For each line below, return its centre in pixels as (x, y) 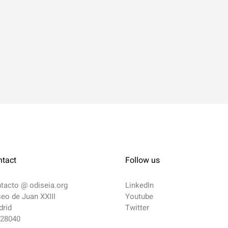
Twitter (137, 208)
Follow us (142, 160)
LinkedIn (139, 185)
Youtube (139, 196)
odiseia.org (48, 185)
